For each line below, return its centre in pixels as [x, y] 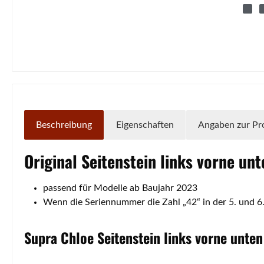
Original [53, 161]
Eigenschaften [145, 125]
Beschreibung [64, 125]
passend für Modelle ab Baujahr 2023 [120, 188]
